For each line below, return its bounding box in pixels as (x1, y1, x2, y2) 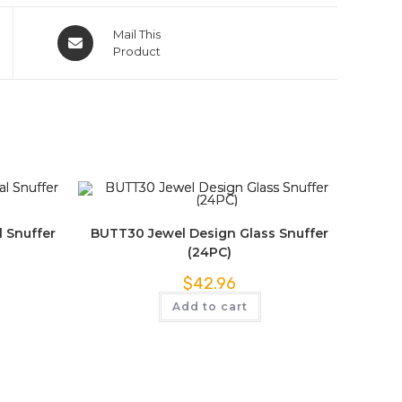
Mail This (112, 27, 161, 41)
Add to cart (171, 300, 248, 313)
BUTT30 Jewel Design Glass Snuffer (91, 225, 328, 241)
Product (112, 44, 161, 58)
